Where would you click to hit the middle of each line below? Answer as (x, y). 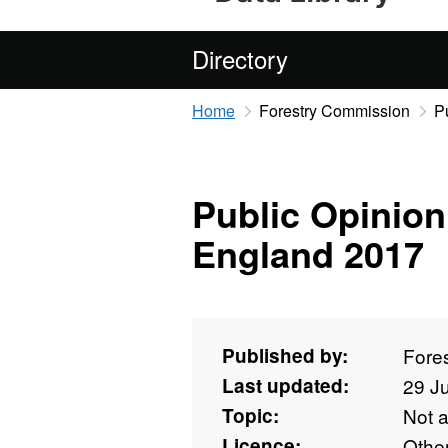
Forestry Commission (334, 110)
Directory (240, 58)
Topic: (250, 416)
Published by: (285, 356)
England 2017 (308, 253)
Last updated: (285, 386)
